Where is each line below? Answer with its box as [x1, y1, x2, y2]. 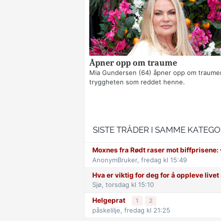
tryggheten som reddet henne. [89, 78, 185, 86]
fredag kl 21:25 [124, 206, 170, 215]
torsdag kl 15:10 [106, 181, 154, 189]
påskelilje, [92, 206, 124, 215]
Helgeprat [92, 196, 127, 205]
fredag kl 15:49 [141, 156, 187, 164]
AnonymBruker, [92, 156, 141, 164]
